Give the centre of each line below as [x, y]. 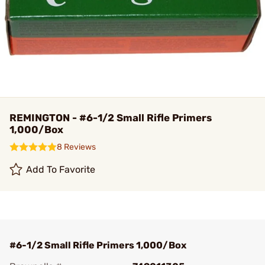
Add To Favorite [61, 169]
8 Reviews [76, 147]
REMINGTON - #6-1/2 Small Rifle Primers [111, 118]
